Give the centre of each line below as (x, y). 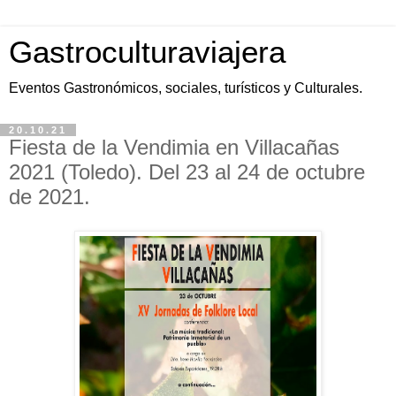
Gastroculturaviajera (147, 52)
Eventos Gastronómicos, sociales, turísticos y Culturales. (186, 88)
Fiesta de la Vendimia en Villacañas (174, 147)
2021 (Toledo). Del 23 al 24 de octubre (187, 172)
